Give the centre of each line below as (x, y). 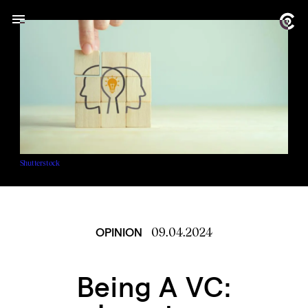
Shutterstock (40, 163)
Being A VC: (154, 287)
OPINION (119, 232)
